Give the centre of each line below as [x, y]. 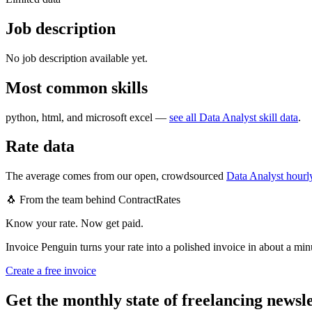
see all [184, 117]
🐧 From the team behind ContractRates [93, 200]
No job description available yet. [77, 58]
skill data [277, 117]
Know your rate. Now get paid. [75, 224]
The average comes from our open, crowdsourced [115, 176]
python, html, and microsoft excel [79, 117]
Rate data [40, 147]
